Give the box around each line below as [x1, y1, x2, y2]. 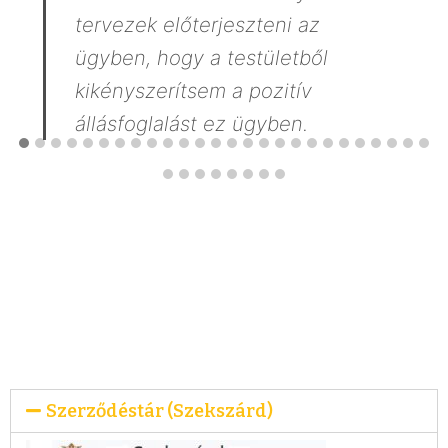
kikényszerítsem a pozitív [74, 78, 312, 104]
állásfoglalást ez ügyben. [74, 111, 308, 137]
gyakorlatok [10, 301, 232, 348]
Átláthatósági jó [10, 262, 303, 309]
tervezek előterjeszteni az [74, 12, 320, 38]
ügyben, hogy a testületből [74, 45, 328, 71]
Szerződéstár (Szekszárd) [46, 400, 274, 423]
